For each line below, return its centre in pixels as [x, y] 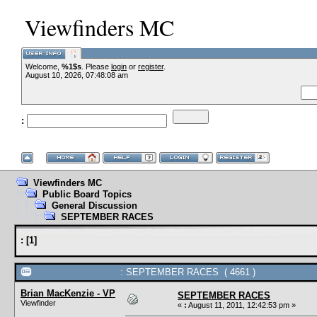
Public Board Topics [87, 194]
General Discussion [94, 206]
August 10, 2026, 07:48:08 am [77, 75]
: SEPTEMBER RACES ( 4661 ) [188, 272]
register [151, 67]
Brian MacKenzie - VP [68, 293]
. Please [96, 67]
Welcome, [44, 67]
